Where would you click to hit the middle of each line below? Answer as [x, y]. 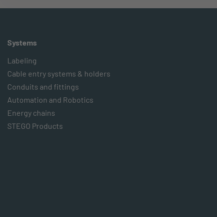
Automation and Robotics [50, 100]
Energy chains [31, 113]
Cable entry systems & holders [59, 73]
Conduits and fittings [43, 86]
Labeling [22, 60]
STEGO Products [35, 126]
